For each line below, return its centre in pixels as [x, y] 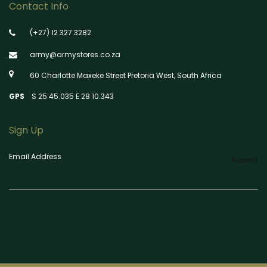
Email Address [35, 157]
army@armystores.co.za [75, 55]
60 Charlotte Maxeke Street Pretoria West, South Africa [126, 76]
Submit [244, 160]
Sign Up [26, 131]
